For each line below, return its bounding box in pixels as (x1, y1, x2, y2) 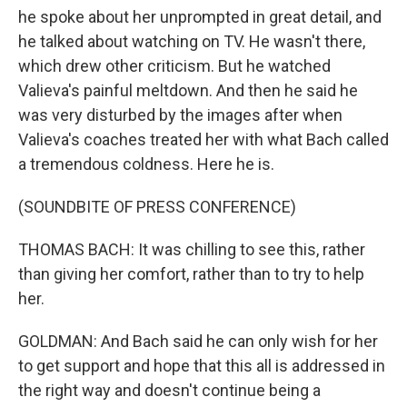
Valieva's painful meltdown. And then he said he (18, 81, 358, 100)
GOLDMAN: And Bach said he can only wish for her (18, 332, 378, 351)
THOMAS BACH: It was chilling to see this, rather (18, 240, 365, 259)
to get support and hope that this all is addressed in (18, 356, 385, 375)
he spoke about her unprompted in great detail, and (18, 7, 382, 26)
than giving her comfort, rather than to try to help (18, 264, 364, 283)
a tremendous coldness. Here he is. (18, 154, 274, 174)
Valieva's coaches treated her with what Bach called (18, 130, 389, 149)
